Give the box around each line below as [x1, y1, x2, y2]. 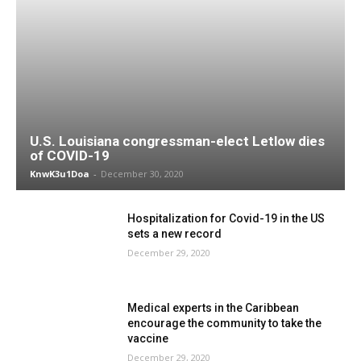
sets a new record [127, 226, 222, 240]
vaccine [127, 332, 169, 346]
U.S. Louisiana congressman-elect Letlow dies [30, 132, 325, 149]
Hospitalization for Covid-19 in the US [127, 211, 326, 225]
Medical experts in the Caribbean [127, 301, 300, 315]
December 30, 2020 [101, 167, 184, 180]
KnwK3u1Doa [30, 167, 89, 180]
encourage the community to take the [127, 317, 322, 330]
